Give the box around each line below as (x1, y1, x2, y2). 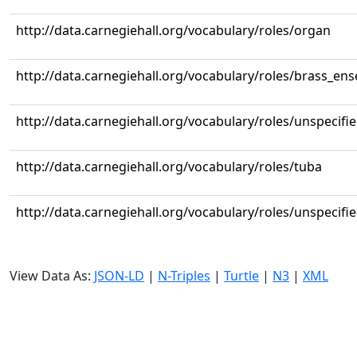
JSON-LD (94, 267, 144, 284)
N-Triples (158, 267, 210, 284)
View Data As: (10, 267, 94, 284)
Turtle (224, 267, 259, 284)
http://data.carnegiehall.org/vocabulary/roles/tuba (16, 158, 322, 175)
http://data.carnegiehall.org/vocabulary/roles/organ (16, 22, 331, 39)
